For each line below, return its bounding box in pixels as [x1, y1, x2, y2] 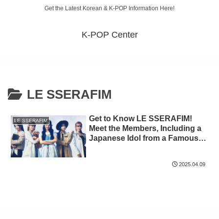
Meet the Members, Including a [89, 124, 202, 132]
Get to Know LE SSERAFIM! [89, 114, 193, 123]
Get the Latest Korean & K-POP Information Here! [44, 5, 175, 12]
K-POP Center [81, 30, 138, 40]
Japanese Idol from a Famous [89, 133, 199, 142]
